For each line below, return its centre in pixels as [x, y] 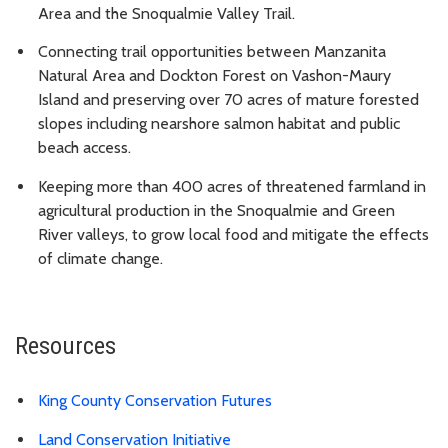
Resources [65, 346]
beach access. [84, 148]
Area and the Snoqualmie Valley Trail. [166, 13]
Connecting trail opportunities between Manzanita [212, 52]
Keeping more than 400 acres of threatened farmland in [232, 187]
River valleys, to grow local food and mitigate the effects [233, 235]
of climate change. [102, 259]
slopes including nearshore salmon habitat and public [219, 124]
